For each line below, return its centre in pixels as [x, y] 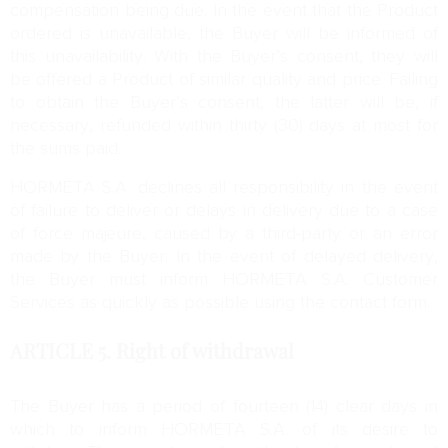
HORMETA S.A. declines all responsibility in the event [224, 188]
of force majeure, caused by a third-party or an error [224, 234]
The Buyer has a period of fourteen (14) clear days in [224, 407]
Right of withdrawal [205, 352]
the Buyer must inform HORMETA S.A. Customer [224, 280]
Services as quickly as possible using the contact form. [220, 303]
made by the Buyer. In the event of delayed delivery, [224, 257]
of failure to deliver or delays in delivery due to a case [224, 211]
